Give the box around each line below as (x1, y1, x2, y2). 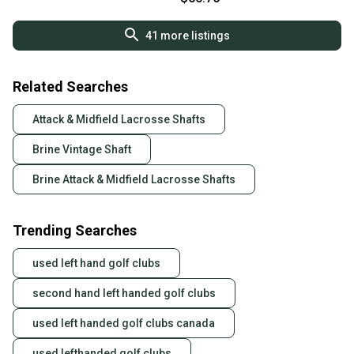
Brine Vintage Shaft (32, 143, 131, 156)
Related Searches (13, 78, 128, 96)
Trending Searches (13, 222, 137, 239)
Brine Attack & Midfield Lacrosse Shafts (32, 173, 235, 186)
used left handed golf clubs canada (32, 317, 215, 330)
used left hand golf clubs (32, 257, 160, 270)
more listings (157, 29, 230, 43)
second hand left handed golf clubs (32, 287, 216, 300)
